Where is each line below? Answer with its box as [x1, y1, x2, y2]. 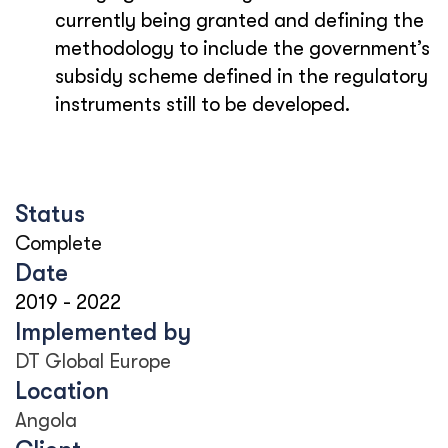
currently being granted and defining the [55, 9, 424, 32]
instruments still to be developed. [55, 93, 350, 116]
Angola [15, 409, 77, 432]
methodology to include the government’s [55, 37, 430, 60]
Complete [15, 232, 102, 255]
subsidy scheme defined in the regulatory [55, 65, 428, 88]
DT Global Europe [15, 350, 171, 373]
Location [15, 377, 109, 405]
